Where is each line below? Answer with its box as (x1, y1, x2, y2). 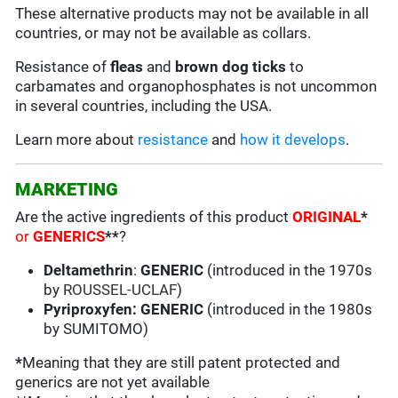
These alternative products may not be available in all (15, 4, 370, 23)
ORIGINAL (292, 208, 362, 227)
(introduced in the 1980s (203, 300, 373, 319)
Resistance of (15, 58, 111, 76)
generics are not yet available (15, 373, 211, 392)
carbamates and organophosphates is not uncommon (15, 77, 378, 96)
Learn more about (15, 131, 139, 149)
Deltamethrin (44, 261, 134, 280)
